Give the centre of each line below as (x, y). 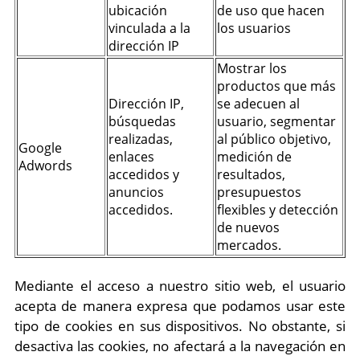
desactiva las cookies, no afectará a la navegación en (180, 346)
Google (40, 148)
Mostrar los (252, 68)
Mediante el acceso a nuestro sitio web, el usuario (180, 286)
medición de (254, 157)
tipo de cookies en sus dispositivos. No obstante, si (180, 326)
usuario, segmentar (276, 121)
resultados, (251, 174)
